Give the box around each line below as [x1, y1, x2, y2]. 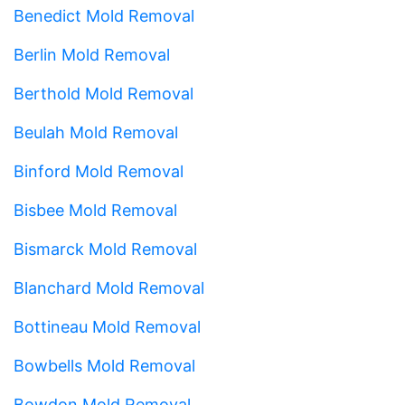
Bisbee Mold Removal [14, 200, 177, 220]
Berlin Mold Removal [14, 44, 170, 64]
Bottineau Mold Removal [14, 316, 201, 336]
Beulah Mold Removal [14, 122, 178, 142]
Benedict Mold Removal [14, 5, 194, 25]
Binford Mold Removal [14, 161, 184, 181]
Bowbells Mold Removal [14, 355, 195, 375]
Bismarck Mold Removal [14, 239, 197, 259]
